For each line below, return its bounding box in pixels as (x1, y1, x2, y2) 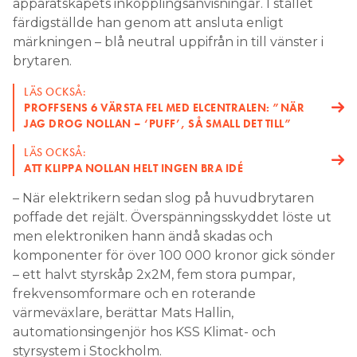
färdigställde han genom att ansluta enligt (13, 15, 284, 31)
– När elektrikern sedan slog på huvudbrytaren (13, 190, 314, 206)
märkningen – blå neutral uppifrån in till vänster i (13, 34, 324, 50)
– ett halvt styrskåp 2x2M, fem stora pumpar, (13, 267, 295, 283)
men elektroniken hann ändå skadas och (13, 229, 273, 245)
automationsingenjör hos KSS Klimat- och (13, 324, 276, 340)
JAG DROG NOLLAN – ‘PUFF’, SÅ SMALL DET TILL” (24, 116, 292, 131)
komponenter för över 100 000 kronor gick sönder (13, 248, 335, 264)
